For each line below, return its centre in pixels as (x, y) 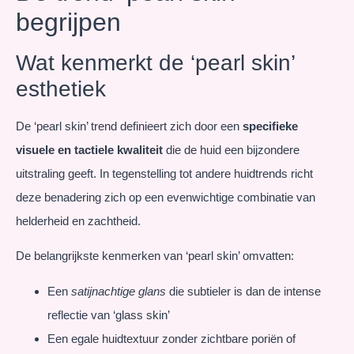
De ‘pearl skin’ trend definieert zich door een (129, 126)
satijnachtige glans (119, 291)
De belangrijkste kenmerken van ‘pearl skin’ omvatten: (155, 256)
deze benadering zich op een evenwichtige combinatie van (166, 197)
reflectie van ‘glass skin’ (109, 314)
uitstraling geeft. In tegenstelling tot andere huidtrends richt (164, 173)
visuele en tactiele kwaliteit (89, 149)
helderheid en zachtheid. (78, 220)
